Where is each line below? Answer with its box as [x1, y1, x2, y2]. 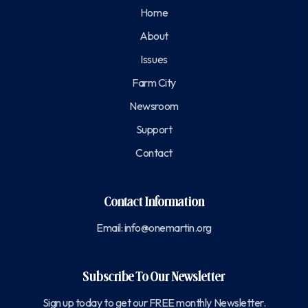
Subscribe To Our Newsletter [82, 270, 225, 285]
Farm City [132, 76, 176, 90]
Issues [140, 52, 168, 67]
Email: [96, 221, 124, 235]
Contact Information [103, 195, 205, 210]
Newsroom [129, 99, 179, 113]
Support [135, 122, 173, 137]
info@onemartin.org [124, 221, 212, 235]
